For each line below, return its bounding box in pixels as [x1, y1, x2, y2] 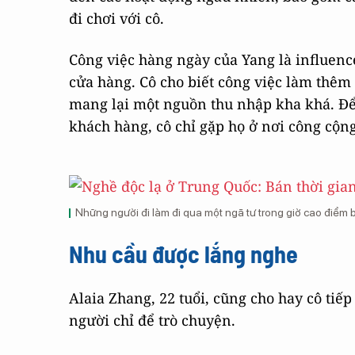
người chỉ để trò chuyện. [69, 311, 235, 330]
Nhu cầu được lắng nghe [69, 239, 298, 268]
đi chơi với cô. [69, 9, 164, 28]
